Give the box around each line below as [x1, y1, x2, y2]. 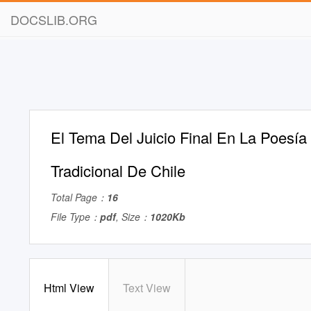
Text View [123, 280, 171, 296]
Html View [44, 280, 94, 296]
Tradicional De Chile [51, 160, 185, 181]
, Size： [116, 210, 150, 224]
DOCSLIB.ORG [10, 10, 97, 28]
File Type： [51, 210, 100, 224]
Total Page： [51, 190, 107, 204]
